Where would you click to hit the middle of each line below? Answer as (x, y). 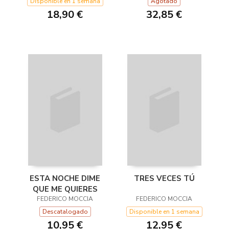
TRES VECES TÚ (164, 178)
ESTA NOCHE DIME (65, 178)
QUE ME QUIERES (65, 189)
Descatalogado (65, 211)
